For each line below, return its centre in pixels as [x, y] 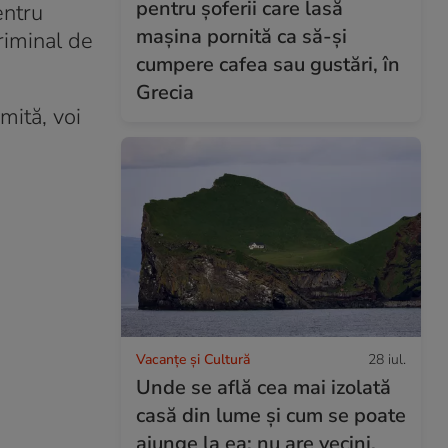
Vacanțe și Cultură [193, 359]
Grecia [165, 92]
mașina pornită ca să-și [241, 36]
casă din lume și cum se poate [271, 415]
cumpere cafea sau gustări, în [268, 64]
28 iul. [387, 359]
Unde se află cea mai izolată [263, 387]
